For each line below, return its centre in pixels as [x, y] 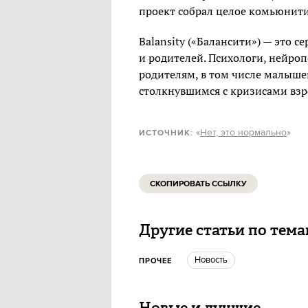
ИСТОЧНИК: [166, 133]
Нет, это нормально [243, 133]
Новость [214, 260]
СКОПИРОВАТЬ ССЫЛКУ [198, 184]
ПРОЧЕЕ [155, 261]
